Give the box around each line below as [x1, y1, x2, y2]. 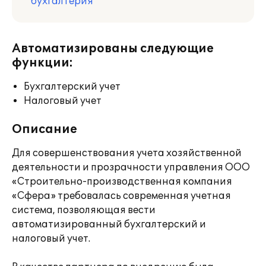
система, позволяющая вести [12, 204, 156, 216]
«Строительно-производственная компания [12, 176, 232, 188]
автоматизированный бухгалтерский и [12, 218, 206, 230]
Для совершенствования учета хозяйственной [12, 147, 242, 159]
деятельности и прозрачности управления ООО [12, 161, 250, 173]
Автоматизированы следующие [12, 42, 214, 56]
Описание [12, 122, 77, 137]
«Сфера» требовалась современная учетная [12, 190, 231, 202]
